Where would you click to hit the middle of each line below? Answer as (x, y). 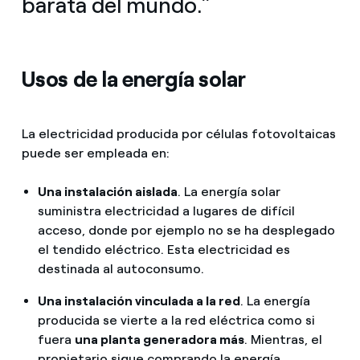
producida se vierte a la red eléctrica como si (176, 320)
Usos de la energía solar (133, 80)
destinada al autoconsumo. (121, 268)
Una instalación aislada (107, 191)
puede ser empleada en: (95, 153)
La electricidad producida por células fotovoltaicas (178, 134)
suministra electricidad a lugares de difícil (166, 211)
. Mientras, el (283, 339)
